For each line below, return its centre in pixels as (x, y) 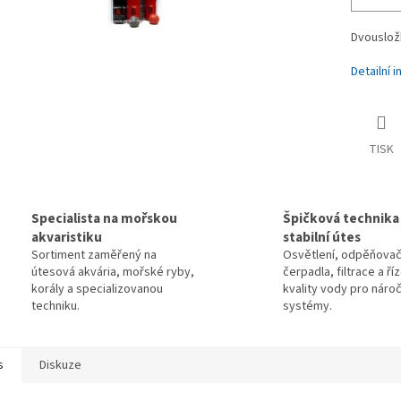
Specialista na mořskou (104, 219)
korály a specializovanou (97, 290)
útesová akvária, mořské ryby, (113, 273)
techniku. (55, 307)
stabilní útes (322, 238)
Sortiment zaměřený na (94, 256)
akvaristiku (67, 238)
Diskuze (60, 366)
